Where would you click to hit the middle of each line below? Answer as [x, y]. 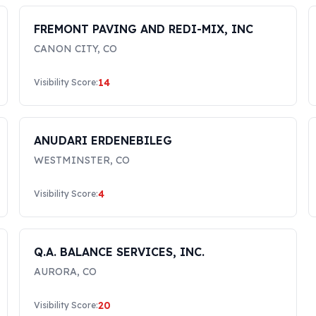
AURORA [55, 272]
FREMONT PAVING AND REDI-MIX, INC [143, 29]
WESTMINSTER [72, 160]
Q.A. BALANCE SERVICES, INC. [119, 252]
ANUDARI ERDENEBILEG [103, 140]
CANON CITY [65, 49]
